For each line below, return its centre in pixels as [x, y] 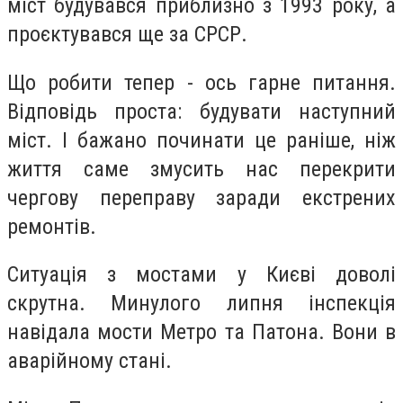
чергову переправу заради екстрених [201, 197]
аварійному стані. [90, 361]
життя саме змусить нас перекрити [201, 169]
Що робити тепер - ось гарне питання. [201, 82]
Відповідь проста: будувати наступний [201, 111]
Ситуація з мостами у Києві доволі [201, 275]
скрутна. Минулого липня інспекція [201, 304]
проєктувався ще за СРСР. [127, 34]
